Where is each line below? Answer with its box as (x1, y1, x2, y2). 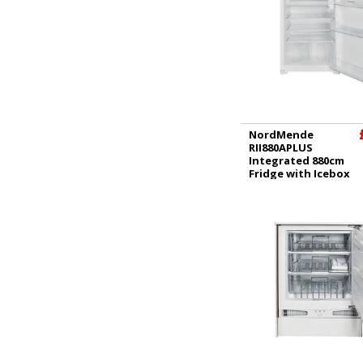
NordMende (249, 127, 314, 142)
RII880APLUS (249, 140, 313, 155)
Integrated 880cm (249, 153, 344, 168)
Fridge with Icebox (249, 166, 350, 181)
